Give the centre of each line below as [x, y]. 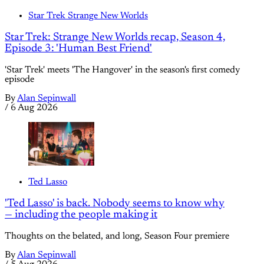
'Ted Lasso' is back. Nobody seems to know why [115, 204]
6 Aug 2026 [34, 108]
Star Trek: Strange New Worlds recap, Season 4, [115, 38]
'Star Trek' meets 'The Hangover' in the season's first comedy [122, 70]
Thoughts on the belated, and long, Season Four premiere [117, 236]
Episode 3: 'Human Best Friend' [78, 49]
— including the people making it [81, 215]
